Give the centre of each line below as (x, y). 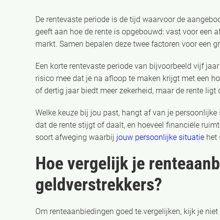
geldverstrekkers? (99, 185)
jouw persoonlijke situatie (160, 137)
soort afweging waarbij (76, 137)
